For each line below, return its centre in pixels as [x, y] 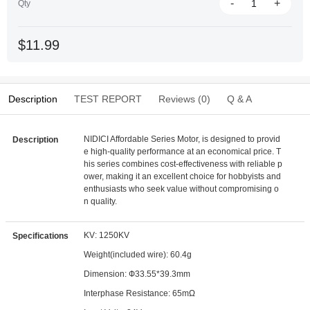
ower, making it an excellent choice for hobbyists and [183, 176]
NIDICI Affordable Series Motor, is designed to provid [182, 139]
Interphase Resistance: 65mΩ [140, 293]
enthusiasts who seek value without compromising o [182, 189]
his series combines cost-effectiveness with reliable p [183, 164]
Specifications [40, 236]
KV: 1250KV [107, 235]
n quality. [101, 201]
